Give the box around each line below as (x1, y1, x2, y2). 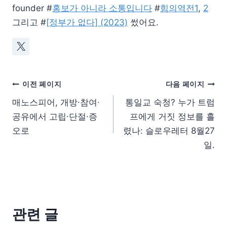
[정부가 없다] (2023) (46, 17, 128, 27)
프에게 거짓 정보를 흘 (130, 111, 215, 122)
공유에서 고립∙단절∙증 (12, 111, 97, 122)
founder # (12, 3, 52, 13)
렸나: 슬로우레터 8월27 (123, 125, 215, 136)
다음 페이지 (165, 80, 205, 89)
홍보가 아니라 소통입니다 (52, 3, 152, 13)
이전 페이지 (22, 80, 62, 89)
